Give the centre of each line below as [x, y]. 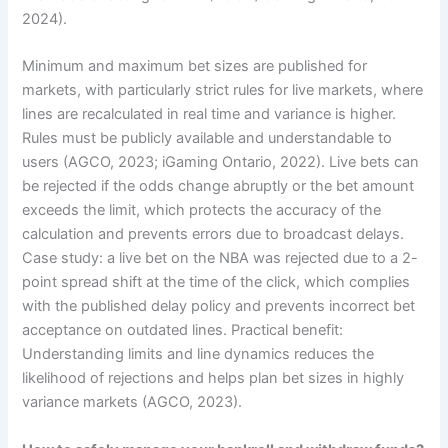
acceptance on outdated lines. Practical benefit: [183, 330]
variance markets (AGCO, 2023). [132, 402]
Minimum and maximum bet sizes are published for [195, 66]
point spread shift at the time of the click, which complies [216, 282]
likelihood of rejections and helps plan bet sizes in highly [213, 378]
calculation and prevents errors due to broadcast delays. [213, 234]
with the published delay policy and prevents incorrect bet [219, 306]
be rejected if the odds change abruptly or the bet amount [218, 186]
